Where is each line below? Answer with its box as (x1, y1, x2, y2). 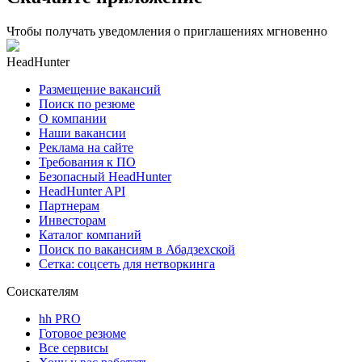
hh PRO (39, 311, 81, 326)
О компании (39, 111, 107, 125)
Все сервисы (39, 340, 108, 355)
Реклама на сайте (39, 140, 133, 154)
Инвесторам (39, 213, 106, 227)
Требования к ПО (39, 154, 136, 169)
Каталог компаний (39, 227, 141, 242)
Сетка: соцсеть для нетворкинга (39, 256, 215, 271)
